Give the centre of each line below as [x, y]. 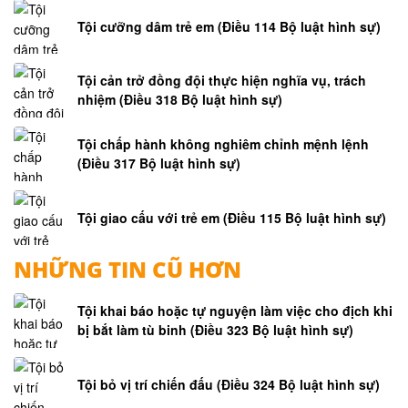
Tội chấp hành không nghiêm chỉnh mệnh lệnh [223, 144]
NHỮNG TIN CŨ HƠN [127, 270]
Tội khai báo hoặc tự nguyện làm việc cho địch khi [235, 311]
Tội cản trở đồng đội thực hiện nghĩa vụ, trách [222, 81]
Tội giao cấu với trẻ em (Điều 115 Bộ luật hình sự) [232, 217]
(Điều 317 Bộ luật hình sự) [159, 163]
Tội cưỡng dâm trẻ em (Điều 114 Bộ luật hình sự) [229, 26]
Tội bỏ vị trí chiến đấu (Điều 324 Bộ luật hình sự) [229, 384]
